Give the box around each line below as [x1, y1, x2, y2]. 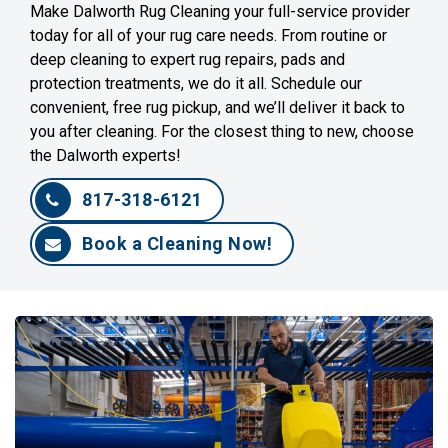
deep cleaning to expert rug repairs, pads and [30, 49, 345, 69]
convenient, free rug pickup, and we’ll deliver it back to [30, 97, 405, 117]
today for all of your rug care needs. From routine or [30, 25, 387, 45]
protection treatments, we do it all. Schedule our [30, 73, 362, 93]
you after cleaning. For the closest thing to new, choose [30, 121, 414, 141]
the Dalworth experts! [30, 145, 181, 165]
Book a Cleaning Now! [82, 232, 272, 254]
